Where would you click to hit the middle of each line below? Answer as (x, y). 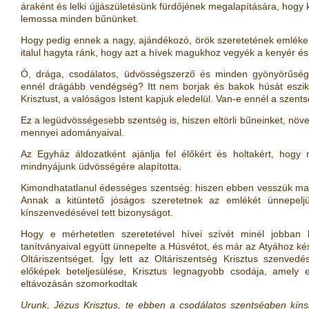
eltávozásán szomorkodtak (79, 283)
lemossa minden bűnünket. (80, 19)
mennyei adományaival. (72, 132)
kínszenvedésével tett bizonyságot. (97, 212)
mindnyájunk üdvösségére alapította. (101, 166)
